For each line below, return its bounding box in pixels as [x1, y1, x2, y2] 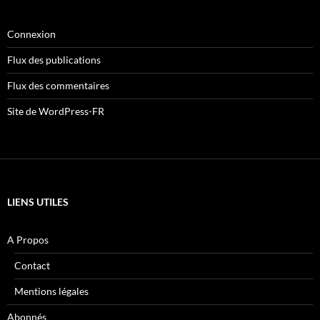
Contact [14, 259, 50, 272]
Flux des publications [7, 54, 101, 66]
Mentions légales [14, 285, 89, 298]
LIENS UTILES [7, 196, 69, 209]
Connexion [7, 28, 56, 41]
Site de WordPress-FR [7, 105, 104, 118]
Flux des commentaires [7, 79, 109, 92]
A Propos [7, 234, 49, 246]
